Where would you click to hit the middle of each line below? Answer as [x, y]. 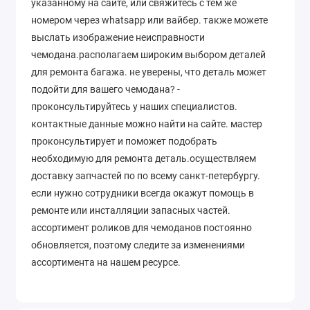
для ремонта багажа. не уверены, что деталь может [149, 72]
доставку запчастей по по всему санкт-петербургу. [146, 176]
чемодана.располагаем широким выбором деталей [148, 55]
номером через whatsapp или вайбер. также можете [149, 20]
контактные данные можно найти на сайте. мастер [147, 124]
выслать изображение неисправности [118, 38]
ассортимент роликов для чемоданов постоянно [142, 228]
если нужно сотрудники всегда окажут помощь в [143, 193]
